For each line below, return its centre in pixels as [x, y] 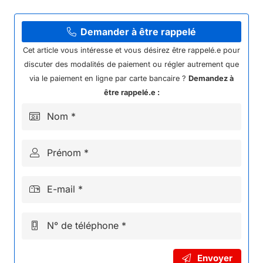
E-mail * [65, 189]
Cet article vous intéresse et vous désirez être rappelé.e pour [131, 50]
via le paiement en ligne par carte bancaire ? [109, 78]
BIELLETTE [38, 16]
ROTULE [32, 46]
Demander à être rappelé [138, 31]
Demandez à [211, 78]
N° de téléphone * [87, 225]
